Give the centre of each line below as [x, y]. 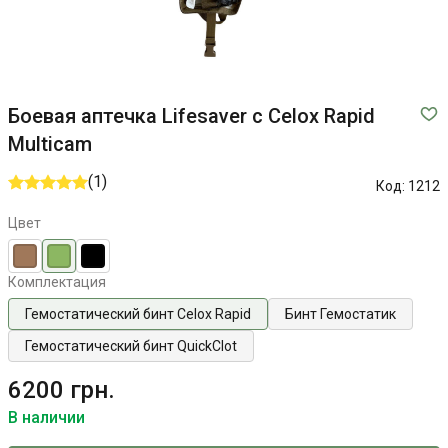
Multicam [50, 144]
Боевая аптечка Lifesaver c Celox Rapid [191, 116]
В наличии [46, 417]
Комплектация [57, 282]
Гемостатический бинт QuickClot [131, 346]
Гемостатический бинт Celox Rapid [138, 314]
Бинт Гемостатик [340, 314]
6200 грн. [61, 390]
